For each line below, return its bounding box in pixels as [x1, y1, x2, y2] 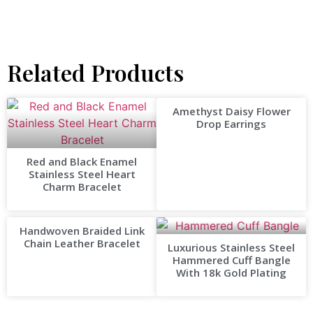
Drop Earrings [196, 117, 266, 131]
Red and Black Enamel [27, 154, 137, 169]
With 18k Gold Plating [176, 265, 286, 280]
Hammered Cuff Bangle [172, 253, 291, 268]
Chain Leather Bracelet [23, 236, 140, 251]
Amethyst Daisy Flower [172, 104, 291, 119]
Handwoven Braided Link [19, 224, 145, 238]
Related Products [7, 57, 184, 88]
